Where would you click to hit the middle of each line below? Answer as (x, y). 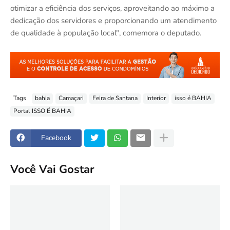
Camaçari (71, 98)
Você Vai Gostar (52, 170)
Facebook (56, 138)
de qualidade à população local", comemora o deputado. (106, 33)
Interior (156, 98)
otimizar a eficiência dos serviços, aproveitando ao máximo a (112, 8)
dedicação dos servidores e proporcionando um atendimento (113, 21)
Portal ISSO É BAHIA (42, 111)
